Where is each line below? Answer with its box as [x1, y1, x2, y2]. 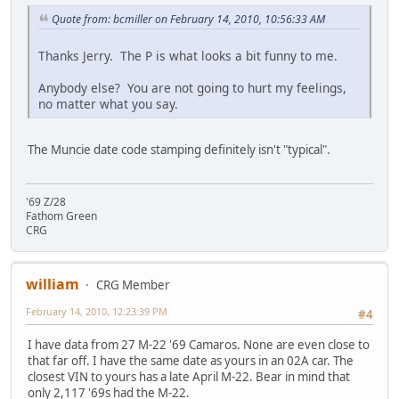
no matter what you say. [38, 94, 178, 112]
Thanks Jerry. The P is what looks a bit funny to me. [38, 46, 341, 64]
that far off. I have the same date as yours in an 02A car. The [28, 353, 354, 370]
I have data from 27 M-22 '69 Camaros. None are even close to [28, 337, 370, 354]
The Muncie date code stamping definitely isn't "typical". [28, 141, 330, 158]
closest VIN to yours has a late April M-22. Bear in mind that [28, 369, 350, 386]
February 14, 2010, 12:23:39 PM [26, 304, 167, 318]
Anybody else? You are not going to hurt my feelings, [38, 78, 346, 96]
